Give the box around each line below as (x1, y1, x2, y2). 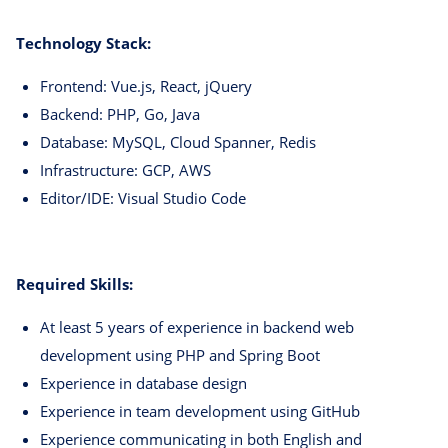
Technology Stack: (16, 33, 151, 54)
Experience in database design (40, 373, 247, 394)
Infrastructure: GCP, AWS (40, 160, 211, 181)
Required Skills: (16, 274, 133, 295)
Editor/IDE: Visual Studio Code (40, 188, 246, 209)
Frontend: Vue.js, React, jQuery (40, 76, 252, 97)
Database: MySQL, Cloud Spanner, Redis (40, 132, 316, 153)
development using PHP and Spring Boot (40, 345, 320, 366)
